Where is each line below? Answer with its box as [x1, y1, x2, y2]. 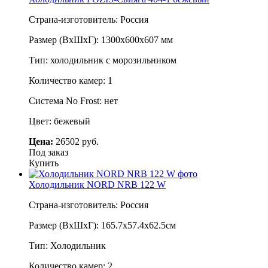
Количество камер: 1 [29, 75, 112, 86]
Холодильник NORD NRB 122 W [29, 179, 166, 190]
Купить [29, 157, 59, 168]
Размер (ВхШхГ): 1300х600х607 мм [29, 34, 173, 45]
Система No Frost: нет [29, 95, 118, 106]
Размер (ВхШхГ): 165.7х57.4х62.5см [29, 220, 176, 230]
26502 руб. [53, 136, 99, 147]
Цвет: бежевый [29, 115, 90, 126]
